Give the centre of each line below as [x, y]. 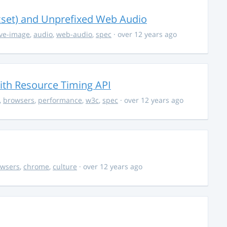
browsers [19, 100]
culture [65, 167]
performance [60, 100]
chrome [36, 167]
